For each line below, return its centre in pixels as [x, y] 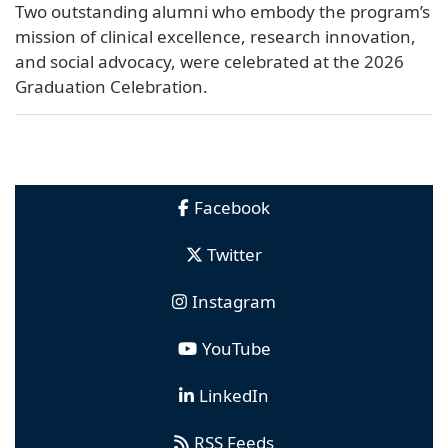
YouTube [236, 348]
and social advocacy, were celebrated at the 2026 [209, 61]
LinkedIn [234, 395]
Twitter [234, 254]
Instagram [234, 301]
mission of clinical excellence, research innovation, [215, 36]
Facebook [232, 207]
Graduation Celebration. [111, 86]
